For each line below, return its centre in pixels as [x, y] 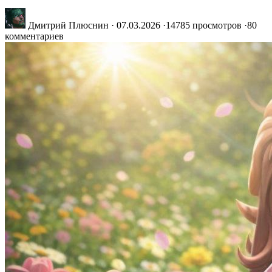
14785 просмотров [204, 25]
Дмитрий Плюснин [68, 25]
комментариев [34, 36]
